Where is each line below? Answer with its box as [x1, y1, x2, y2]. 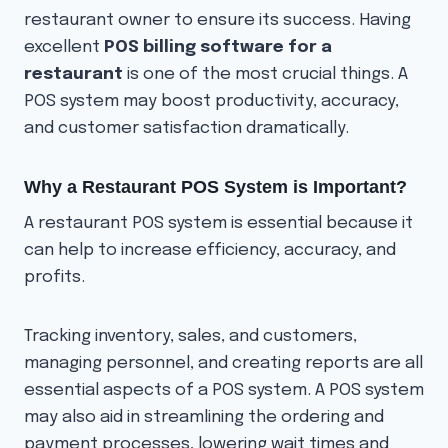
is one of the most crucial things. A [123, 66, 408, 84]
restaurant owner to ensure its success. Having [24, 12, 411, 30]
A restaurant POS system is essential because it [24, 215, 413, 233]
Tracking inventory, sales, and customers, [24, 328, 357, 346]
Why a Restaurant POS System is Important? [24, 177, 407, 198]
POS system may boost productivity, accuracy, [24, 93, 399, 111]
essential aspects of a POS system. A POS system [24, 382, 424, 400]
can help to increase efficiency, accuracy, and [24, 242, 396, 260]
